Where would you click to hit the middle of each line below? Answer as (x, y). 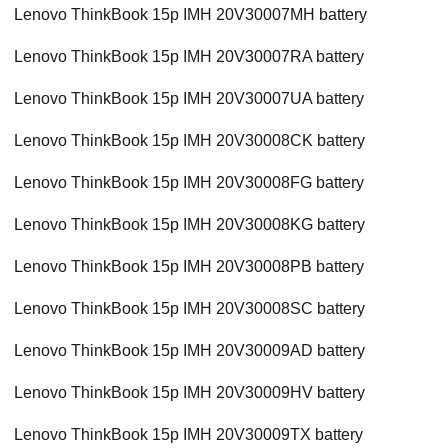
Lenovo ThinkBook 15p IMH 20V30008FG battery (189, 183)
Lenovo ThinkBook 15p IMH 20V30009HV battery (189, 393)
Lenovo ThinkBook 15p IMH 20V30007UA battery (189, 99)
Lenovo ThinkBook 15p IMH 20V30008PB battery (189, 267)
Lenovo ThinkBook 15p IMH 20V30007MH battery (190, 15)
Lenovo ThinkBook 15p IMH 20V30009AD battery (189, 351)
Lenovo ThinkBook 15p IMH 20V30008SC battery (189, 309)
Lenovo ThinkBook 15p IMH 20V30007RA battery (189, 57)
